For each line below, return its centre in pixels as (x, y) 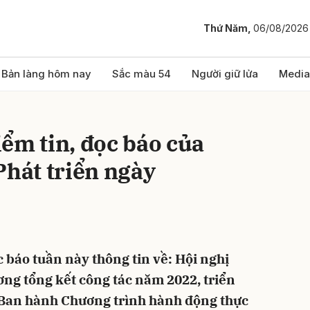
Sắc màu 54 (142, 74)
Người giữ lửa (225, 74)
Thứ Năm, (228, 28)
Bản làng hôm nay (46, 74)
